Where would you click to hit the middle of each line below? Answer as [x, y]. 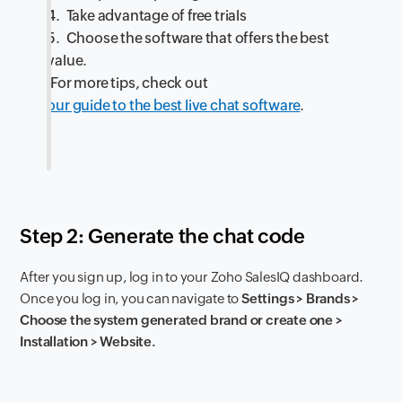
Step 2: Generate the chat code [162, 236]
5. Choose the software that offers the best [188, 38]
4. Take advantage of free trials [149, 15]
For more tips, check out [127, 83]
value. [69, 60]
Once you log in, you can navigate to [131, 298]
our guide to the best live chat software [174, 105]
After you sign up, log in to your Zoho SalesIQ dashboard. [192, 276]
